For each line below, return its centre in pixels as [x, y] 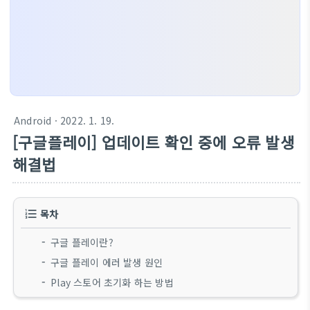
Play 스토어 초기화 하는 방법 [112, 282]
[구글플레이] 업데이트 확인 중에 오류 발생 [154, 142]
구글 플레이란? [82, 242]
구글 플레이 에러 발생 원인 [107, 262]
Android [33, 120]
